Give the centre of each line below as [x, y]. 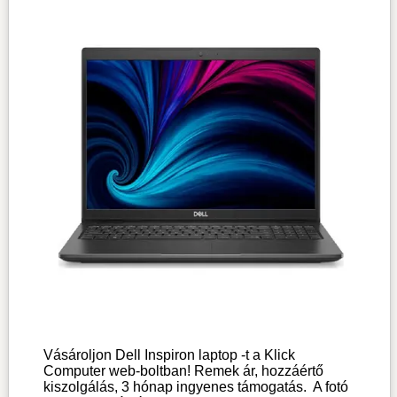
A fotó [327, 386]
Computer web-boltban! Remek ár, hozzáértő [183, 370]
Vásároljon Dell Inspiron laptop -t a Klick [169, 354]
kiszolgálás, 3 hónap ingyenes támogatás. [175, 386]
